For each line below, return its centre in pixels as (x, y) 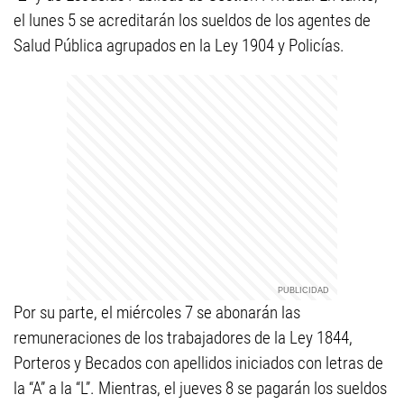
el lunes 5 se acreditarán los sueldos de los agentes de (192, 20)
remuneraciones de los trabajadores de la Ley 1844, (183, 338)
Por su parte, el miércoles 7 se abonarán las (157, 312)
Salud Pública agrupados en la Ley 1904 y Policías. (179, 46)
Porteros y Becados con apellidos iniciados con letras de (198, 363)
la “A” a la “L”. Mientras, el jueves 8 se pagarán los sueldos (200, 388)
